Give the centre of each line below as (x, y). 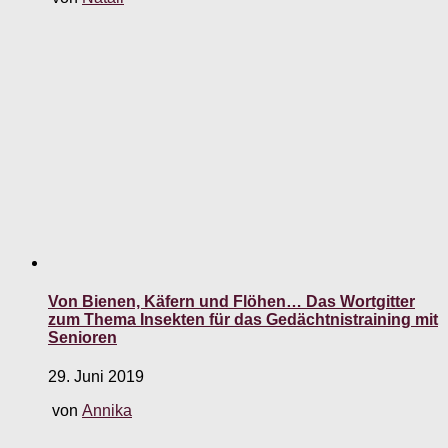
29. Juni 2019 (96, 377)
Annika (107, 411)
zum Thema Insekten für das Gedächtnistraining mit (243, 320)
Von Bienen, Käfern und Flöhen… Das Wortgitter (231, 302)
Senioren (82, 338)
